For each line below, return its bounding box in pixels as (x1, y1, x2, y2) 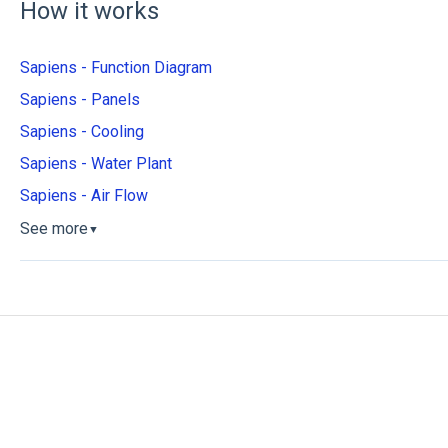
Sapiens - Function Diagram (19, 57, 212, 77)
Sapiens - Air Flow (19, 185, 148, 205)
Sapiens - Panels (19, 89, 140, 109)
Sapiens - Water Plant (19, 153, 172, 173)
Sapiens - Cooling (19, 121, 144, 141)
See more (19, 218, 88, 238)
